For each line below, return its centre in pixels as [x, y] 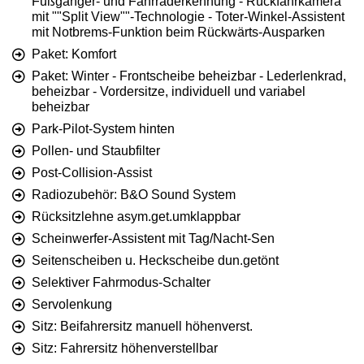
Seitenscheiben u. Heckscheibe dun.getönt [155, 261]
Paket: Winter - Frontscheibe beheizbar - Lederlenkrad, [189, 76]
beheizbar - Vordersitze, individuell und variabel [169, 92]
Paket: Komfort [74, 54]
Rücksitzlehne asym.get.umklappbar [136, 217]
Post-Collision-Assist [92, 173]
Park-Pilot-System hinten [103, 129]
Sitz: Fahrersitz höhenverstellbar [125, 349]
